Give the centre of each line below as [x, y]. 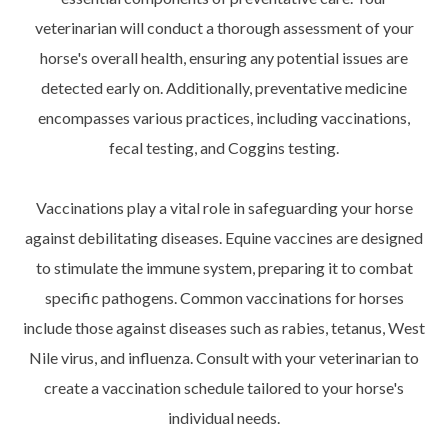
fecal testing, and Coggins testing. [224, 148]
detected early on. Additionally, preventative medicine [224, 88]
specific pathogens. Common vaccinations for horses [224, 298]
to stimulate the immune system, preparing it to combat [224, 268]
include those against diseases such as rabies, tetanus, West [224, 328]
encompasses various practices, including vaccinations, [224, 118]
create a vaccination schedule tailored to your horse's [224, 388]
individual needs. [224, 418]
